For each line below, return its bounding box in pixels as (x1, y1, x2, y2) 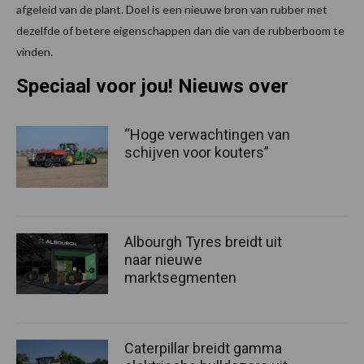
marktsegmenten (124, 268, 236, 286)
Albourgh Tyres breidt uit (124, 232, 282, 250)
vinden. (16, 45, 53, 59)
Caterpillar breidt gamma (124, 339, 282, 357)
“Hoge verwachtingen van (124, 126, 290, 144)
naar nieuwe (124, 250, 202, 268)
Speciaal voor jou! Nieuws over (16, 75, 288, 98)
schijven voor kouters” (124, 144, 269, 162)
